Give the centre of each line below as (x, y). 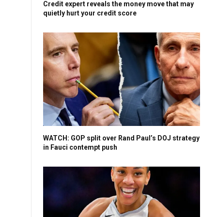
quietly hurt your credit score (90, 13)
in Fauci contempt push (80, 147)
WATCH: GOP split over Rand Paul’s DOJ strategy (121, 138)
